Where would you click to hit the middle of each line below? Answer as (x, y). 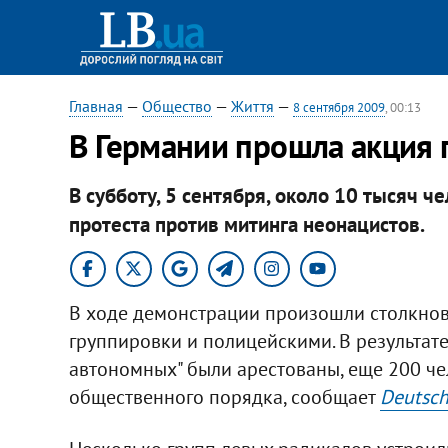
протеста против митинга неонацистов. (246, 224)
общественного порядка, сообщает (224, 396)
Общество (176, 106)
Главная (95, 106)
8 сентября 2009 (338, 107)
